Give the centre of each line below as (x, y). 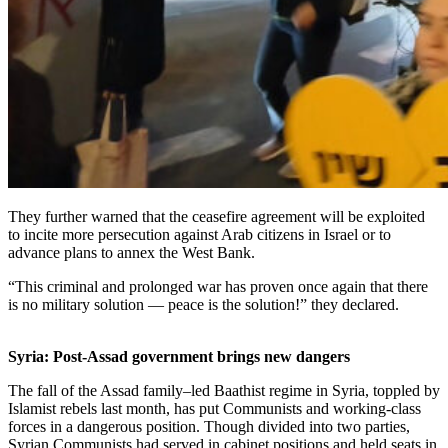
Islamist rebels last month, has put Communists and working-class (214, 408)
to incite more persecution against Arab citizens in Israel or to (199, 234)
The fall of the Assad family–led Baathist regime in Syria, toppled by (224, 390)
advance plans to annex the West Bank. (131, 252)
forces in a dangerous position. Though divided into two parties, (209, 426)
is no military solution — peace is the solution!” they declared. (203, 304)
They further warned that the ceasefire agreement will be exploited (216, 216)
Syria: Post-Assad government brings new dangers (179, 356)
